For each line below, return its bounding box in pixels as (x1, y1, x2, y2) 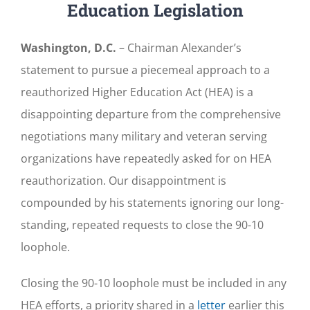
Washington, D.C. (21, 39, 116, 55)
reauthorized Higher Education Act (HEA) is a (21, 84, 253, 100)
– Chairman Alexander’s (116, 39, 241, 55)
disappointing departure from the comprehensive (21, 106, 281, 122)
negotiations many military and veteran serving (21, 128, 267, 144)
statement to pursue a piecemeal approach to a (21, 62, 270, 77)
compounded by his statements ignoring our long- (21, 194, 284, 210)
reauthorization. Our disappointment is (21, 172, 226, 188)
